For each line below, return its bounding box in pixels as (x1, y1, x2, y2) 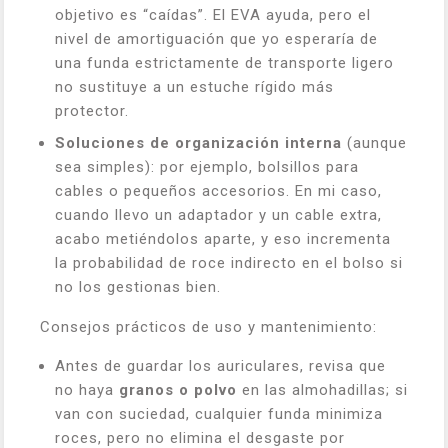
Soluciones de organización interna (55, 134, 342, 152)
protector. (55, 102, 129, 120)
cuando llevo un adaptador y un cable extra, (55, 206, 382, 224)
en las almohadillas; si (237, 381, 408, 399)
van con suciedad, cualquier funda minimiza (55, 405, 383, 423)
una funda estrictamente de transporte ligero (55, 54, 394, 72)
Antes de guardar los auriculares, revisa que (55, 357, 386, 375)
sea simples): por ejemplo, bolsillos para (55, 158, 359, 176)
